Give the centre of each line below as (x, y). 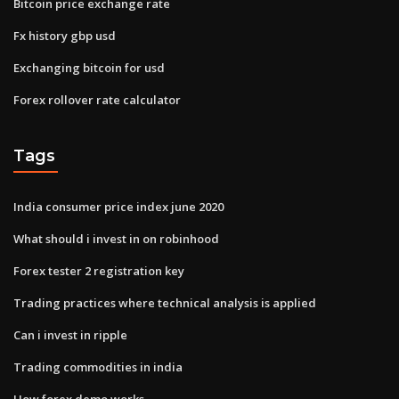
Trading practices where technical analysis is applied (165, 302)
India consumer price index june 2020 (118, 206)
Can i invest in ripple (70, 334)
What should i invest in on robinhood (116, 238)
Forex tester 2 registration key (99, 270)
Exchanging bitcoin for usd (89, 67)
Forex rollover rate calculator (97, 99)
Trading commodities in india (98, 366)
